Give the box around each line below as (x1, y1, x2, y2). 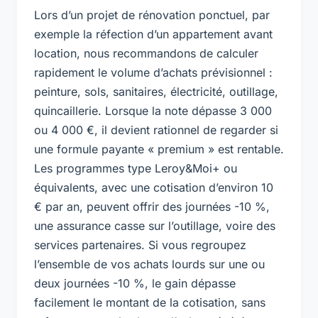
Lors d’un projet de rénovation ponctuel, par (34, 8, 270, 23)
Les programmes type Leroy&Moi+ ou (34, 161, 237, 176)
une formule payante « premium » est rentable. (34, 142, 284, 157)
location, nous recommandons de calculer (34, 46, 258, 61)
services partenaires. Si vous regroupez (34, 238, 246, 253)
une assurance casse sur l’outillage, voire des (34, 219, 275, 234)
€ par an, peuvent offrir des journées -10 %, (34, 199, 270, 214)
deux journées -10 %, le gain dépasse (34, 276, 236, 291)
